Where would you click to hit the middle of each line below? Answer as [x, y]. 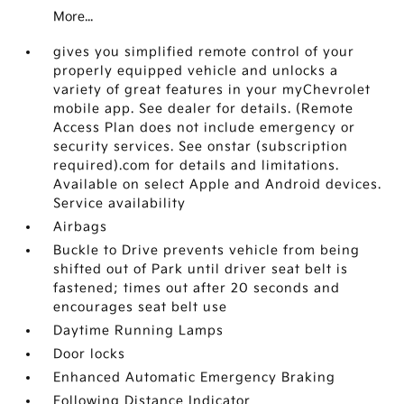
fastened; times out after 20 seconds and [197, 289]
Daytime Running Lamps [139, 331]
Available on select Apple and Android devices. [218, 185]
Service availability [120, 204]
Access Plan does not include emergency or [205, 128]
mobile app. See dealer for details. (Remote [204, 109]
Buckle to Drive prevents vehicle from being [207, 251]
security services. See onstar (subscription [201, 147]
